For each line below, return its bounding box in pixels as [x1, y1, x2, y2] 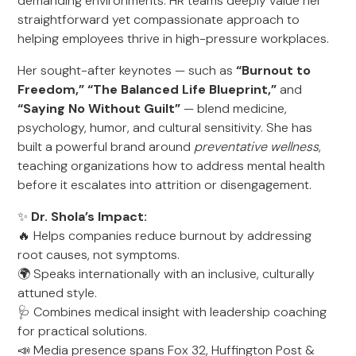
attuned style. [17, 284, 98, 301]
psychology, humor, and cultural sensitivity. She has [17, 119, 313, 136]
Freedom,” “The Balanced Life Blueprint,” [17, 81, 277, 98]
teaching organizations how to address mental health [17, 157, 326, 174]
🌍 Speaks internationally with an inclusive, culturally [17, 265, 315, 282]
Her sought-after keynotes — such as [17, 62, 237, 79]
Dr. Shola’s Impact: [31, 208, 148, 225]
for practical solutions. [17, 323, 148, 339]
